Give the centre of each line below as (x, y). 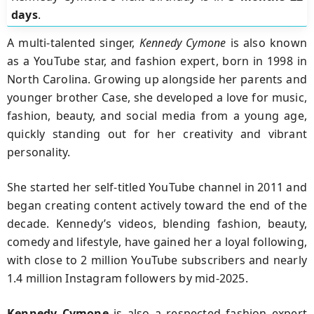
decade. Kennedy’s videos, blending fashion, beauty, (157, 223)
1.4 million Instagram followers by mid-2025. (128, 278)
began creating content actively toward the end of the (157, 205)
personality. (39, 152)
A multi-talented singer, (73, 42)
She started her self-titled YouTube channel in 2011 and (157, 187)
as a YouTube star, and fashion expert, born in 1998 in (157, 61)
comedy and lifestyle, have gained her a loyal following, (157, 241)
